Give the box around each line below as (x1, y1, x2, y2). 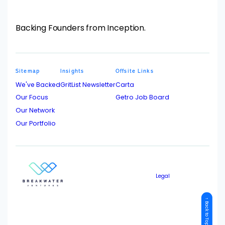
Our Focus (16, 93, 48, 102)
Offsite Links (116, 68, 154, 74)
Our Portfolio (16, 119, 56, 128)
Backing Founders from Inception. (16, 22, 146, 34)
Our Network (16, 106, 55, 115)
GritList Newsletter (60, 80, 116, 89)
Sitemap (16, 68, 40, 74)
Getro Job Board (116, 93, 169, 102)
